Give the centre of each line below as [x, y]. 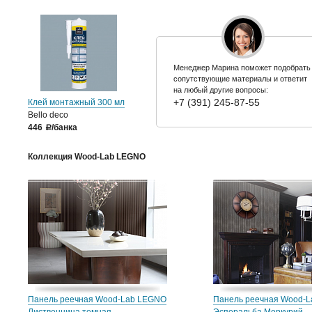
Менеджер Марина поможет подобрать [242, 68]
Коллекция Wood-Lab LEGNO [87, 157]
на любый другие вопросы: [220, 90]
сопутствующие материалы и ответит [240, 79]
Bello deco [48, 115]
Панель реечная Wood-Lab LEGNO [97, 299]
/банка [64, 127]
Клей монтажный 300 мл [76, 102]
